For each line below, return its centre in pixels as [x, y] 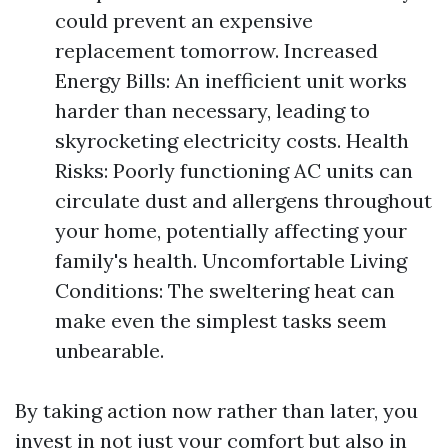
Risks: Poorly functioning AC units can [234, 170]
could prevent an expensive [184, 20]
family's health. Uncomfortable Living [231, 260]
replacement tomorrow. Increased [216, 50]
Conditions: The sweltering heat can [225, 290]
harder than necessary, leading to [212, 110]
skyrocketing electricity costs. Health [232, 140]
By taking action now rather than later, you [216, 410]
